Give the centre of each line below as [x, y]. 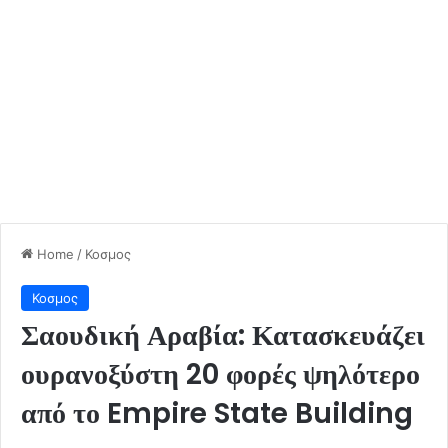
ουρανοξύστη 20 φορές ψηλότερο [220, 374]
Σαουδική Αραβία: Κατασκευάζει [223, 335]
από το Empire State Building [217, 413]
